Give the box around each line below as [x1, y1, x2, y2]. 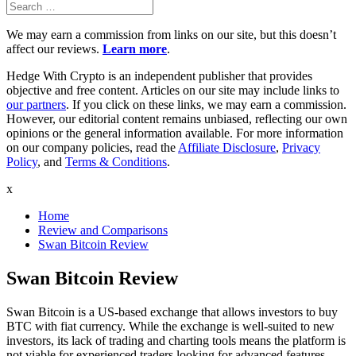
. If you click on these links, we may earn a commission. [66, 98, 346, 111]
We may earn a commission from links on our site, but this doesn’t [6, 28, 336, 41]
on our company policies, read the [6, 141, 178, 154]
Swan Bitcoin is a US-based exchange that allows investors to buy [6, 304, 338, 319]
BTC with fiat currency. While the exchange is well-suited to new [6, 319, 335, 333]
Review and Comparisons [38, 223, 168, 237]
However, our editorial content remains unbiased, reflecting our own [6, 112, 347, 126]
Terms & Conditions [65, 155, 167, 168]
